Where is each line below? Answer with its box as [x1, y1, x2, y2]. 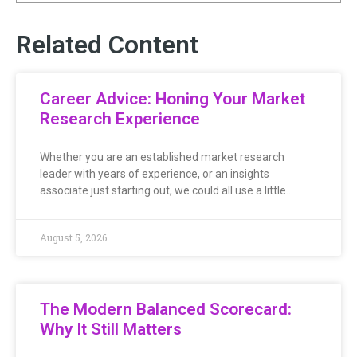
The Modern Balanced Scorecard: [40, 299, 292, 319]
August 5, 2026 [40, 230, 107, 244]
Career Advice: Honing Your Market [40, 88, 305, 108]
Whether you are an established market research [40, 150, 284, 163]
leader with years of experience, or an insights [40, 167, 269, 180]
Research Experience [40, 108, 200, 128]
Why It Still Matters [40, 319, 182, 339]
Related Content [16, 29, 198, 60]
